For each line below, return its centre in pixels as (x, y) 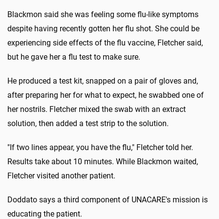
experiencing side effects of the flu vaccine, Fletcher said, (105, 43)
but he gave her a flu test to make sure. (74, 57)
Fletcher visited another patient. (61, 176)
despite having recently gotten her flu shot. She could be (103, 29)
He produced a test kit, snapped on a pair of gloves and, (103, 81)
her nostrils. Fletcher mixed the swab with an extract (97, 109)
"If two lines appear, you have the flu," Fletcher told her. (100, 148)
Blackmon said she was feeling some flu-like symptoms (103, 15)
